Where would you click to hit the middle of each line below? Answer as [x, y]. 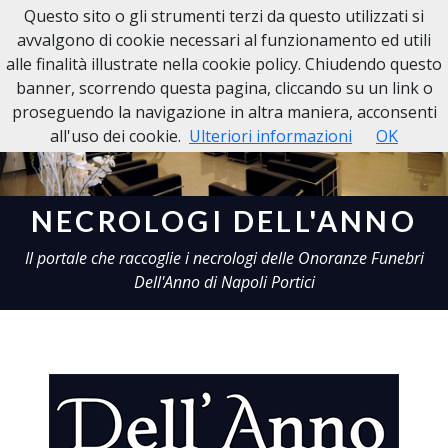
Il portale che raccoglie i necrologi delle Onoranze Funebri [224, 258]
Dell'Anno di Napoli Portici [224, 282]
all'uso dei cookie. [115, 136]
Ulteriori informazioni [270, 136]
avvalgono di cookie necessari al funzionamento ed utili [224, 40]
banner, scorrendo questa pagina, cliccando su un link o [224, 88]
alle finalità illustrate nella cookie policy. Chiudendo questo [224, 64]
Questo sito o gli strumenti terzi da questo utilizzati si [224, 16]
